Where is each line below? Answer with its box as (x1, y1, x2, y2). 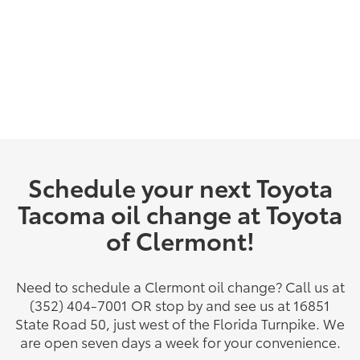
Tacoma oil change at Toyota (18, 195, 342, 231)
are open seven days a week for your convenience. (19, 331, 341, 351)
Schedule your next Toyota (27, 169, 333, 204)
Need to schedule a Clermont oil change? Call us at (15, 276, 345, 296)
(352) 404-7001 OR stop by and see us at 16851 (30, 294, 330, 314)
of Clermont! (105, 222, 255, 257)
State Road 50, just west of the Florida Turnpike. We (15, 313, 345, 333)
